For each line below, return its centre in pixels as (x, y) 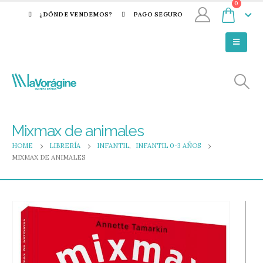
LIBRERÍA (65, 146)
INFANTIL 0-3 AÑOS (168, 146)
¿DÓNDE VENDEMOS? (76, 14)
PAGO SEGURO (158, 14)
